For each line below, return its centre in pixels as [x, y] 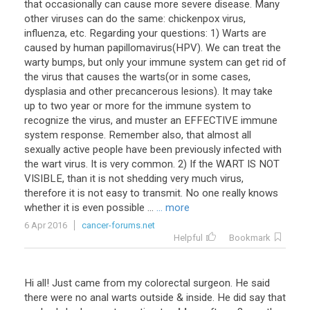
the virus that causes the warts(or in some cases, [137, 77]
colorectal [167, 283]
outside [157, 298]
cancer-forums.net [118, 225]
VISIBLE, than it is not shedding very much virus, [134, 179]
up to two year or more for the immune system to [138, 106]
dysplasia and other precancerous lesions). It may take [148, 91]
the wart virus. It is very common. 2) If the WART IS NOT [152, 164]
